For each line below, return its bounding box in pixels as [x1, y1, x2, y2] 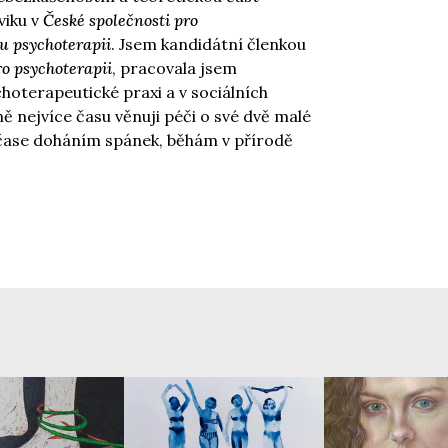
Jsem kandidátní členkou [119, 34, 306, 54]
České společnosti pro [43, 10, 198, 30]
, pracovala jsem [112, 58, 237, 78]
